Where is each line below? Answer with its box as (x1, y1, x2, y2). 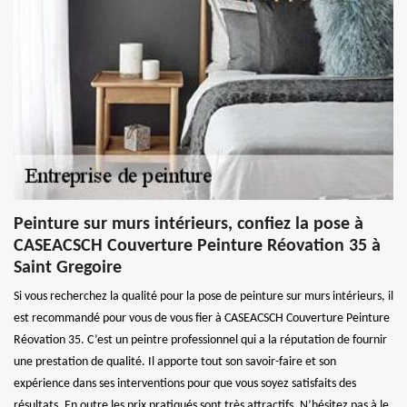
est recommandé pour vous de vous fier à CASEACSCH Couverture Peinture (14, 311, 390, 325)
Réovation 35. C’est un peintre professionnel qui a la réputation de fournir (14, 333, 387, 347)
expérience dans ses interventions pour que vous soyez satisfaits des (14, 376, 356, 391)
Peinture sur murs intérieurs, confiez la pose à (14, 214, 363, 233)
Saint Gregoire (14, 258, 122, 277)
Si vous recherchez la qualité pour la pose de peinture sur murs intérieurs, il (14, 289, 393, 303)
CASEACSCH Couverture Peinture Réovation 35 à (14, 236, 381, 255)
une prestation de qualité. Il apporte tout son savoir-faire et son (14, 354, 336, 369)
